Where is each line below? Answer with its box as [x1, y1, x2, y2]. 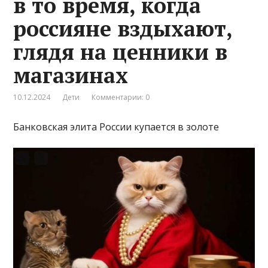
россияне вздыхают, [13, 14, 233, 43]
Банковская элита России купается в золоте [13, 120, 220, 134]
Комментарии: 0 [92, 92, 150, 103]
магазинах [13, 61, 129, 90]
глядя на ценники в [13, 38, 228, 66]
